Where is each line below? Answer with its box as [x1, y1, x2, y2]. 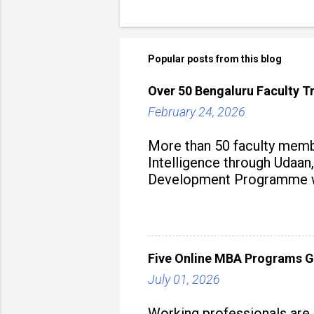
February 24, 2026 [148, 104, 245, 119]
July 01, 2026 [148, 272, 220, 287]
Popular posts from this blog [148, 53, 282, 64]
